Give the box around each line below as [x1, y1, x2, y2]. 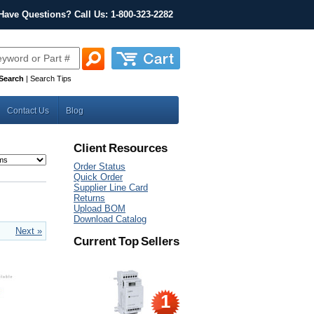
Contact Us [7, 106, 49, 116]
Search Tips [30, 74, 71, 83]
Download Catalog [74, 214, 146, 224]
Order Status [74, 161, 125, 172]
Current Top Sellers [74, 235, 179, 248]
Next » [15, 226, 42, 236]
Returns [74, 193, 105, 203]
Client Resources [74, 142, 168, 155]
